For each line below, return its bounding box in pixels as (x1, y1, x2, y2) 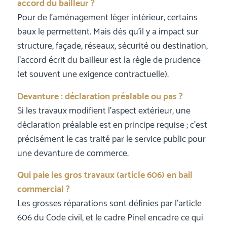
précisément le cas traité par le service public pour (17, 131, 206, 147)
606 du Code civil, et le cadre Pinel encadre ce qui (17, 210, 203, 225)
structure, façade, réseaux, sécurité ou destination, (17, 39, 208, 54)
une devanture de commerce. (17, 145, 129, 161)
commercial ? (17, 182, 70, 197)
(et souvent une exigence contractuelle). (17, 67, 169, 83)
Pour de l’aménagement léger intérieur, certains (17, 10, 198, 26)
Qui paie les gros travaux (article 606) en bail (17, 168, 193, 183)
